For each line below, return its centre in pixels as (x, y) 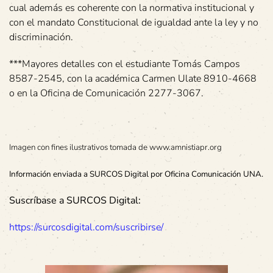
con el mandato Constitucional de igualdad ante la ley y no (134, 22)
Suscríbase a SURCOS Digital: (75, 200)
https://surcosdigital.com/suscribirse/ (86, 227)
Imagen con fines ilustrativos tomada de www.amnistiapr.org (115, 147)
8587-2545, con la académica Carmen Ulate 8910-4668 (133, 78)
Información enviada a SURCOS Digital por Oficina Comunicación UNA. (136, 174)
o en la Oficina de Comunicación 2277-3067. (106, 93)
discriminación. (41, 37)
